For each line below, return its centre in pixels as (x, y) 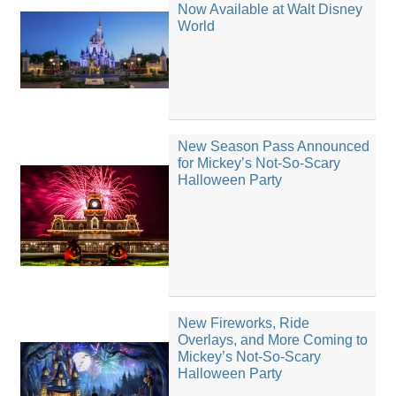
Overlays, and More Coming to (272, 340)
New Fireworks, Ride (243, 324)
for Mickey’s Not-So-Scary (259, 163)
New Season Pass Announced (273, 146)
